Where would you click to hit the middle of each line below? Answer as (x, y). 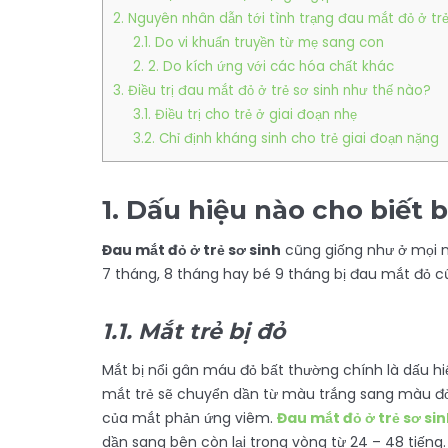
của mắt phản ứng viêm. (189, 418)
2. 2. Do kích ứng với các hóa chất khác (263, 67)
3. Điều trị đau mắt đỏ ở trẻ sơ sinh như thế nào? (272, 91)
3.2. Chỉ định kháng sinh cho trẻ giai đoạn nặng (285, 139)
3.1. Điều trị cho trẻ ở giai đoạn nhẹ (244, 115)
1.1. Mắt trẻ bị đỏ (193, 331)
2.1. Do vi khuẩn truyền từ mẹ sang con (258, 43)
